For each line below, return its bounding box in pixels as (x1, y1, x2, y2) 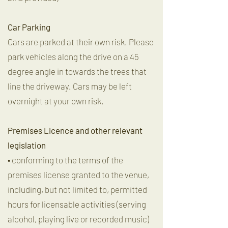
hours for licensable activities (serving (8, 199, 146, 209)
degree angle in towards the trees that (8, 66, 147, 76)
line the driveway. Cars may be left (8, 81, 132, 91)
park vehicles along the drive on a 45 (8, 51, 139, 62)
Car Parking (8, 22, 50, 32)
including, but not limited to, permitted (8, 184, 147, 194)
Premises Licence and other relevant (8, 125, 142, 135)
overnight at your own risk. (8, 96, 104, 106)
